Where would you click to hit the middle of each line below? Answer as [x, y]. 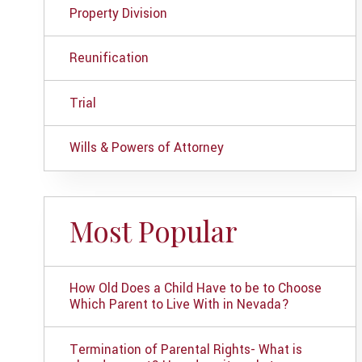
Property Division [118, 13]
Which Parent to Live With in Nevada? [179, 304]
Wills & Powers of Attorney [146, 148]
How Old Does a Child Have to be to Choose [195, 288]
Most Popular [153, 231]
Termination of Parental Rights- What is [185, 349]
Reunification [109, 59]
